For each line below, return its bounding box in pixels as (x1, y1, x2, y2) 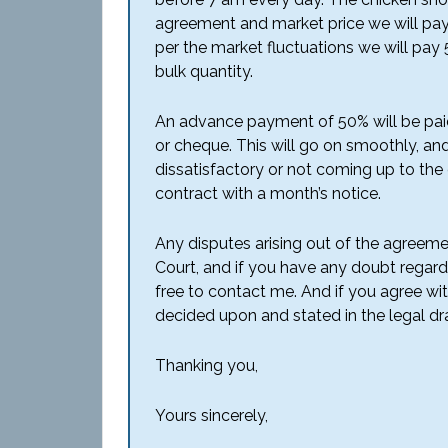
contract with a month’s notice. (155, 184, 381, 203)
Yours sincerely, (155, 406, 268, 425)
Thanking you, (155, 356, 258, 375)
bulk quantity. (155, 62, 253, 81)
